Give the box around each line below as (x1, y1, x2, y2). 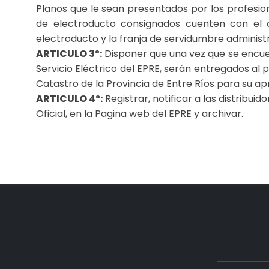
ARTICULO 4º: (36, 92, 103, 106)
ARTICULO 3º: (36, 47, 103, 61)
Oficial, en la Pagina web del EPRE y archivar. (36, 107, 243, 121)
